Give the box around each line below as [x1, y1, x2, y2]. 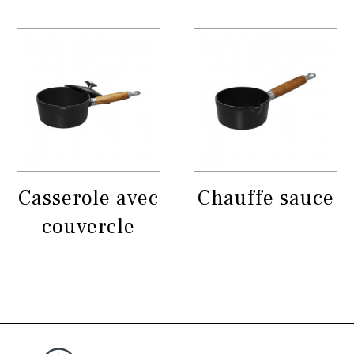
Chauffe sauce [197, 184, 334, 212]
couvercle [42, 213, 135, 240]
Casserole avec [18, 184, 159, 212]
